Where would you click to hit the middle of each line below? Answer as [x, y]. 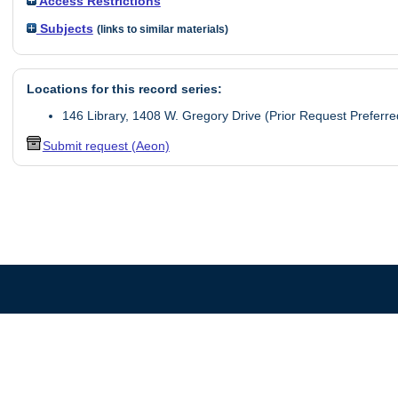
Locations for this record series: [124, 89]
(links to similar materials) [162, 29]
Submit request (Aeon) [106, 145]
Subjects [64, 28]
